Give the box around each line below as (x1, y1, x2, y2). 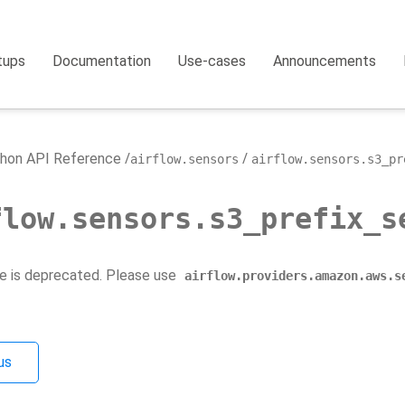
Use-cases (178, 52, 247, 70)
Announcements (273, 52, 377, 70)
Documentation (52, 52, 152, 70)
